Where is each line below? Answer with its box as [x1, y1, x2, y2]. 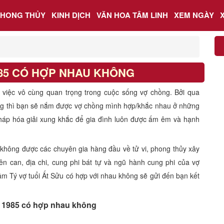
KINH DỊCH [51, 9, 90, 20]
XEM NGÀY [174, 9, 214, 20]
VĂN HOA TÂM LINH [96, 9, 168, 20]
